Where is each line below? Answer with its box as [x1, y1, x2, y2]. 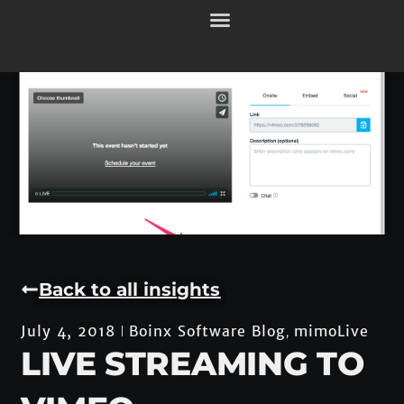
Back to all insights [39, 278, 221, 300]
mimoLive [294, 321, 370, 340]
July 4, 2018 [21, 322, 116, 341]
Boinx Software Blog [129, 321, 287, 340]
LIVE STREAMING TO [21, 343, 364, 383]
